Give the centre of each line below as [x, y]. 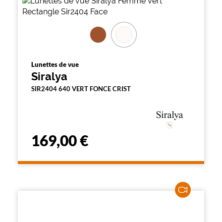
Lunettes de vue [55, 64]
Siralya [49, 76]
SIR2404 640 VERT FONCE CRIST [81, 89]
